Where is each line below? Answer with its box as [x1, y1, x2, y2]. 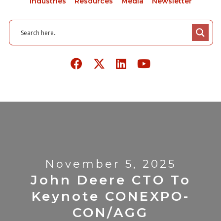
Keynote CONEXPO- [31, 188, 190, 205]
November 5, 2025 [45, 157, 176, 171]
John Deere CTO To [30, 172, 191, 188]
